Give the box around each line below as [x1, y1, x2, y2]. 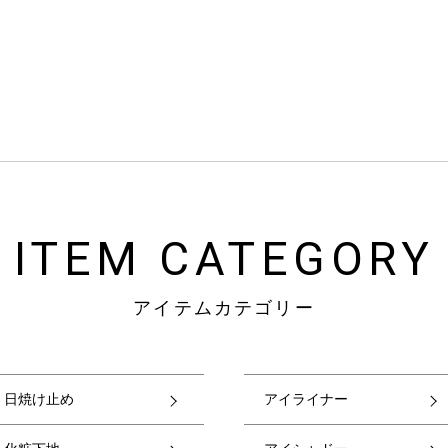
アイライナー [264, 391, 348, 407]
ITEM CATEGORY [13, 232, 435, 286]
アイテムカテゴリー [133, 298, 315, 318]
